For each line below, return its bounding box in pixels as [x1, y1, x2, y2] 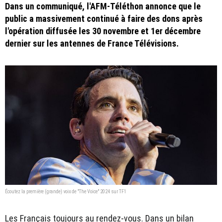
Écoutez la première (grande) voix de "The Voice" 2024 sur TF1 [5, 188, 126, 194]
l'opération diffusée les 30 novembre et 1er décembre [5, 26, 201, 36]
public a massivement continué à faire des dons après [5, 13, 203, 24]
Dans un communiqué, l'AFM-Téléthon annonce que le [5, 1, 201, 11]
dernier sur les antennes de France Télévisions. [5, 38, 179, 49]
